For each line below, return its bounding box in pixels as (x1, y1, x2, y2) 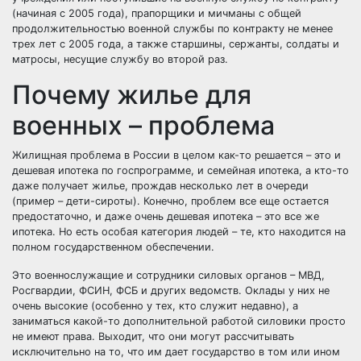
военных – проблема (12, 110, 275, 141)
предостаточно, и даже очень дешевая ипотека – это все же (12, 210, 319, 222)
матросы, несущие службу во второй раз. (12, 53, 228, 65)
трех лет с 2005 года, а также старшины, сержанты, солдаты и (12, 38, 339, 50)
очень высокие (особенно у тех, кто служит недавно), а (12, 300, 298, 312)
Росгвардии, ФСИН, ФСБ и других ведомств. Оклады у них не (12, 284, 330, 297)
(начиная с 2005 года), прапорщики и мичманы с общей (12, 7, 301, 19)
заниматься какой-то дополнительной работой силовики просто (12, 315, 346, 327)
